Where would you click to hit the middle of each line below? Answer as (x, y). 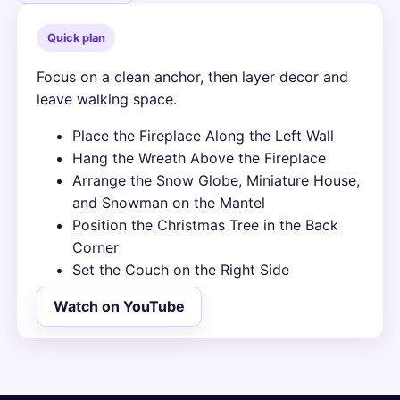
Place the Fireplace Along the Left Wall (204, 136)
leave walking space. (107, 100)
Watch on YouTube (119, 307)
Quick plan (76, 37)
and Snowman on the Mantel (169, 203)
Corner (96, 248)
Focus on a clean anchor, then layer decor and (193, 77)
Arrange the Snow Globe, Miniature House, (217, 181)
